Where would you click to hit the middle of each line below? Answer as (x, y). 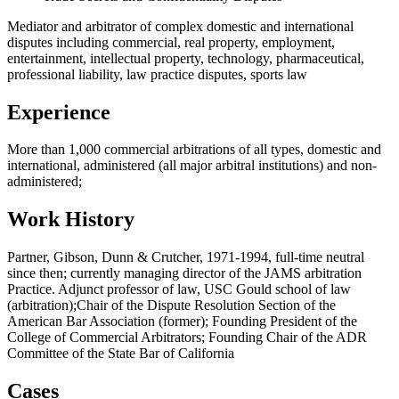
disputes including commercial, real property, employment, (171, 42)
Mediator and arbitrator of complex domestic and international (180, 26)
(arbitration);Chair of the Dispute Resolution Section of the (171, 305)
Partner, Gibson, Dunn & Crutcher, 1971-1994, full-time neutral (186, 257)
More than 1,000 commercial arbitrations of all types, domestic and (194, 150)
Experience (59, 112)
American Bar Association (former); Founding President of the (182, 322)
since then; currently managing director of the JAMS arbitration (184, 273)
